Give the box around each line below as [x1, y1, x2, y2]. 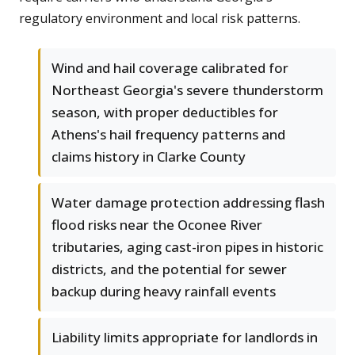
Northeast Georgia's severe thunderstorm [52, 81, 323, 100]
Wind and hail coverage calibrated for [52, 59, 288, 78]
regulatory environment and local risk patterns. [19, 10, 300, 28]
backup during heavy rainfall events [52, 282, 276, 301]
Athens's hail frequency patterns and [52, 125, 285, 144]
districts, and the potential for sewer [52, 260, 287, 279]
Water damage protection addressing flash [52, 193, 325, 212]
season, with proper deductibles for [52, 103, 278, 122]
